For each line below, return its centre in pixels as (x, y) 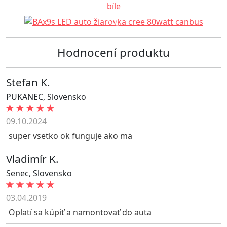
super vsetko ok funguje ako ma (70, 136)
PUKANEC (25, 97)
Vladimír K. (32, 159)
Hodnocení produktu (113, 53)
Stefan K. (28, 82)
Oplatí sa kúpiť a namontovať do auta (80, 213)
